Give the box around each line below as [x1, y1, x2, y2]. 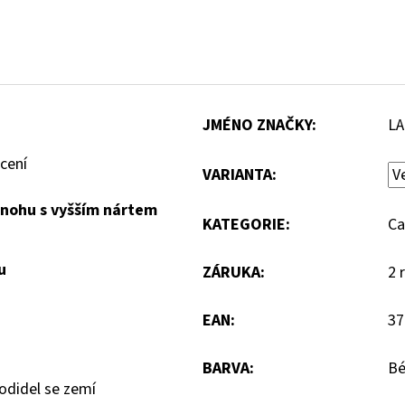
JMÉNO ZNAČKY [202, 114, 312, 137]
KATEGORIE [202, 213, 286, 237]
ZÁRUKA [202, 261, 260, 285]
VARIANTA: [202, 164, 277, 187]
